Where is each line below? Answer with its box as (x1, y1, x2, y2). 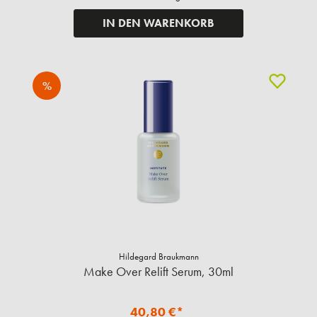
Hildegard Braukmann (118, 250, 199, 263)
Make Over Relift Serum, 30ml (83, 263, 234, 280)
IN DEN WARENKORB (103, 16, 214, 31)
